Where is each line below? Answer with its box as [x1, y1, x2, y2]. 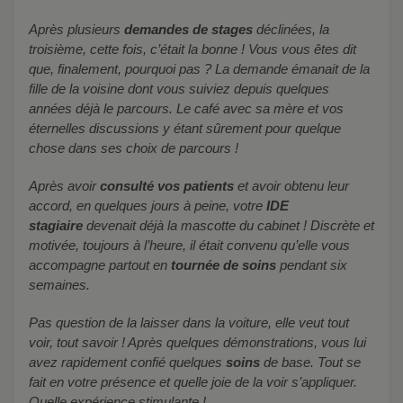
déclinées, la [253, 21, 329, 37]
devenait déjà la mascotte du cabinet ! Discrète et [83, 217, 374, 233]
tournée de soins [171, 256, 276, 273]
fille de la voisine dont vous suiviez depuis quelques [29, 80, 329, 96]
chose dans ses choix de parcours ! [29, 139, 238, 156]
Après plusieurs [38, 21, 124, 37]
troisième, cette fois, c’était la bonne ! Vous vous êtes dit [29, 40, 356, 57]
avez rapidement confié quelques [29, 354, 226, 370]
